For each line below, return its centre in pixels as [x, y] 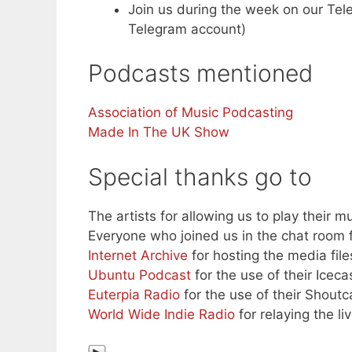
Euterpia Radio [134, 294]
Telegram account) [187, 29]
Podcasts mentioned [200, 73]
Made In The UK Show [159, 132]
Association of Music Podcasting [191, 113]
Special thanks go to [200, 176]
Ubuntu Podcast [139, 275]
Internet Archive [138, 255]
